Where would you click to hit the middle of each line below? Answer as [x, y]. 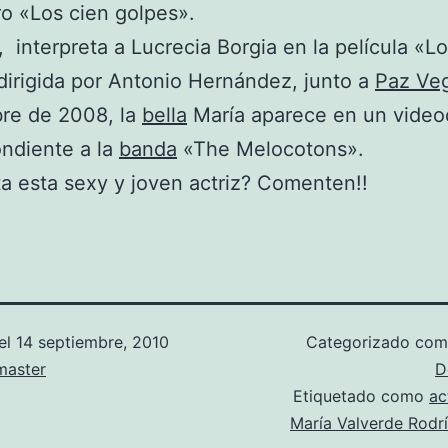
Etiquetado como [361, 396]
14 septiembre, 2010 [92, 342]
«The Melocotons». [270, 149]
